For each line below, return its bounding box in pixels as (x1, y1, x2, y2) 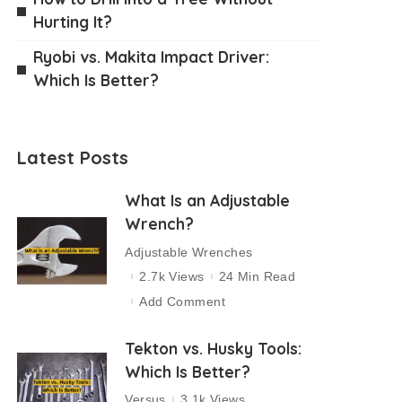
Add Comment (139, 293, 225, 309)
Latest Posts (17, 146, 129, 169)
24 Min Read (218, 269, 296, 284)
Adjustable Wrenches (125, 244, 253, 259)
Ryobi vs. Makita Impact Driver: (33, 47, 270, 66)
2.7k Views (139, 269, 205, 284)
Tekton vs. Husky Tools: (125, 337, 302, 358)
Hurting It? (33, 12, 113, 31)
